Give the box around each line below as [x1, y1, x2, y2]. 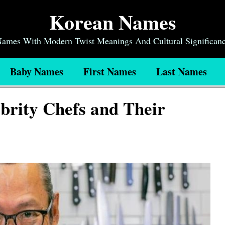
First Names [83, 64, 136, 79]
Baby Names [10, 64, 63, 79]
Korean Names [49, 7, 176, 37]
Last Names [156, 64, 207, 79]
